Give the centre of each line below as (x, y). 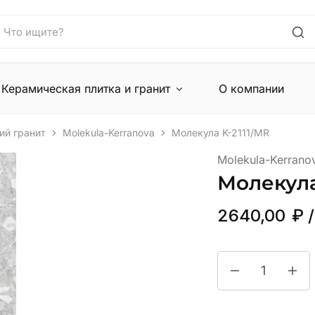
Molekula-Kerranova (109, 133)
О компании (252, 88)
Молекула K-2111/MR (220, 133)
